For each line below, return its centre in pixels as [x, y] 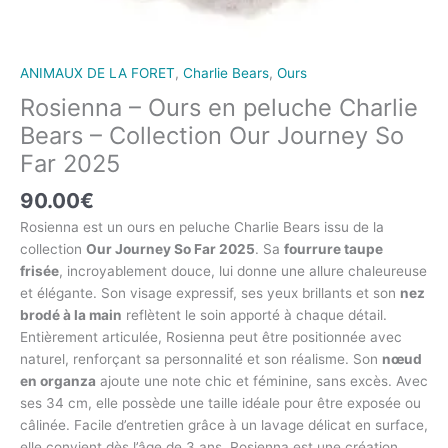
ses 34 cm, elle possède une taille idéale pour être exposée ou [220, 402]
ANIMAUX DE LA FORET [97, 73]
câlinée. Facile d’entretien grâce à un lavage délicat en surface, [224, 424]
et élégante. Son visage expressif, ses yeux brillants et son [210, 292]
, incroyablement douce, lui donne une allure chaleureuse [243, 270]
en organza [58, 380]
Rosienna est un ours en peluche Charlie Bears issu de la [202, 226]
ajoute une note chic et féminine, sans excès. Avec [262, 380]
